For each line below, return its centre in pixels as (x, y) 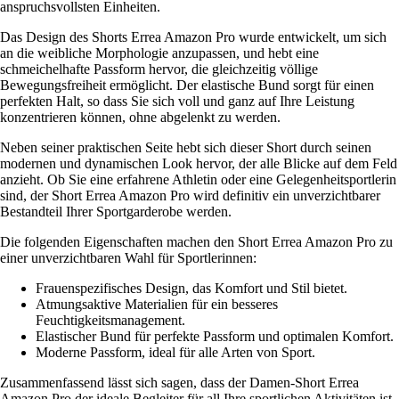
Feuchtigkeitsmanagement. (110, 321)
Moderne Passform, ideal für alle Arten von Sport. (175, 353)
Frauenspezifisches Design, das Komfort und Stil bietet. (191, 289)
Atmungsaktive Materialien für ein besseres (157, 305)
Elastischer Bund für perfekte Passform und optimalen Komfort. (215, 337)
